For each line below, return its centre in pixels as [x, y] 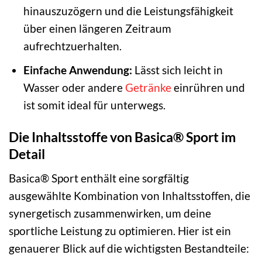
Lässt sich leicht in [177, 70]
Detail [27, 154]
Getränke [148, 88]
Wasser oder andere [74, 88]
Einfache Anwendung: [77, 70]
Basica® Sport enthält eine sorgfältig [99, 178]
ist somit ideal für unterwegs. [94, 105]
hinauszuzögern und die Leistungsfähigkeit [128, 11]
